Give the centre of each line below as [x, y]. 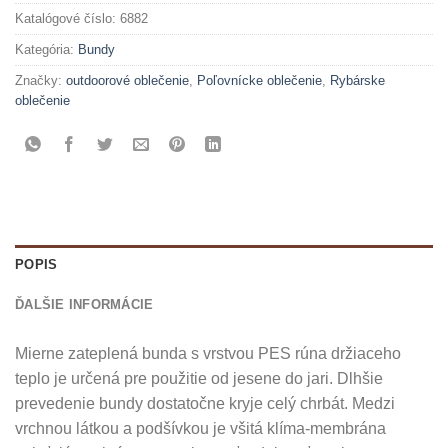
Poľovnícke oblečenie [259, 81]
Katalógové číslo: [67, 19]
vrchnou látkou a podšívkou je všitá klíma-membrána [200, 429]
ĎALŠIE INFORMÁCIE [84, 305]
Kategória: [46, 50]
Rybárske [357, 81]
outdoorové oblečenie [127, 81]
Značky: [40, 81]
